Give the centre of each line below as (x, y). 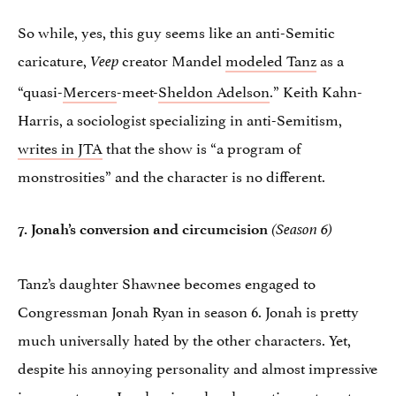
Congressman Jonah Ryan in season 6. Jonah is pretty (188, 311)
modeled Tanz (271, 60)
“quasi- (40, 91)
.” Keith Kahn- (316, 91)
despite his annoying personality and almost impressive (198, 367)
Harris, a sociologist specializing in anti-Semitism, (180, 119)
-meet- (137, 91)
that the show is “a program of (202, 147)
